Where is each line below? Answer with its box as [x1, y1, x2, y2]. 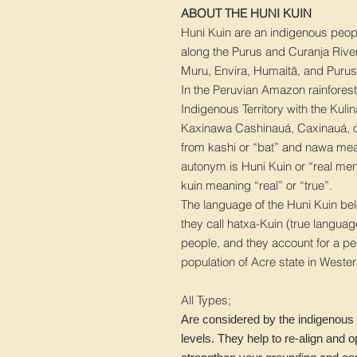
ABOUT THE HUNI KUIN [181, 6, 312, 22]
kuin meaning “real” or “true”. [181, 178, 332, 194]
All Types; [181, 292, 231, 308]
